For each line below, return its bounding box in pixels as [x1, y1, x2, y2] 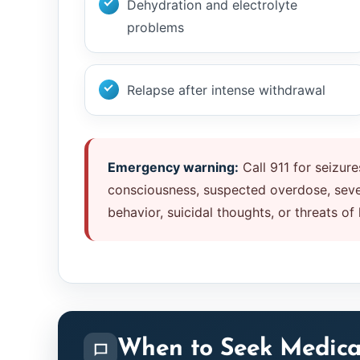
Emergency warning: [108, 159, 239, 175]
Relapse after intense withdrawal [127, 82, 325, 98]
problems [127, 19, 184, 35]
